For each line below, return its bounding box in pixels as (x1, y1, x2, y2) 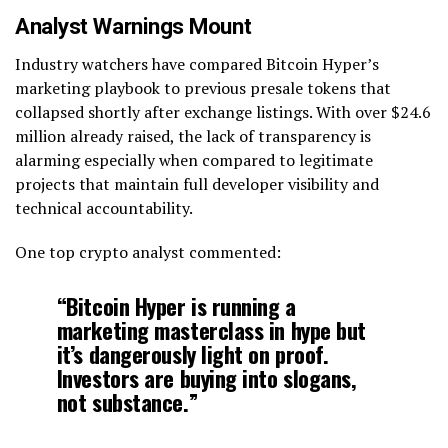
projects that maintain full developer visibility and (15, 172, 379, 195)
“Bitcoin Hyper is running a (56, 288, 296, 322)
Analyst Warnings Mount (15, 12, 252, 39)
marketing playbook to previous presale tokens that (15, 76, 391, 99)
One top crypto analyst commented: (15, 240, 281, 263)
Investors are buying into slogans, (56, 360, 357, 394)
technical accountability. (15, 196, 193, 219)
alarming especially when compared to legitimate (15, 148, 373, 171)
